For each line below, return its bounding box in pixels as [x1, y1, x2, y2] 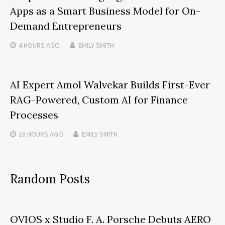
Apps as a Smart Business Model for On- [10, 4, 200, 17]
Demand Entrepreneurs [10, 19, 122, 32]
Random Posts [10, 171, 90, 187]
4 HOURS [19, 40, 45, 50]
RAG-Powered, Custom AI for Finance [10, 93, 188, 106]
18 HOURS [19, 129, 48, 139]
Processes [10, 108, 58, 121]
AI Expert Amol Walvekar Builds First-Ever [10, 78, 210, 91]
